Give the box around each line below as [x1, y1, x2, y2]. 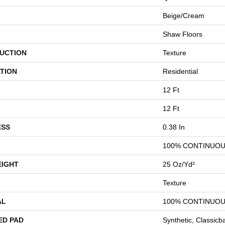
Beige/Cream [163, 12, 204, 20]
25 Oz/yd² [163, 160, 195, 168]
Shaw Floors [163, 30, 202, 38]
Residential [163, 67, 198, 75]
